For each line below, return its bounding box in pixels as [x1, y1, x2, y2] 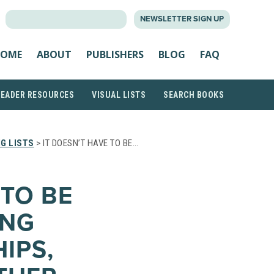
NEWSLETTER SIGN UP [140, 14, 224, 24]
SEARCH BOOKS [163, 90, 224, 100]
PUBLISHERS [86, 47, 144, 61]
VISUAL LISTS [92, 90, 146, 100]
